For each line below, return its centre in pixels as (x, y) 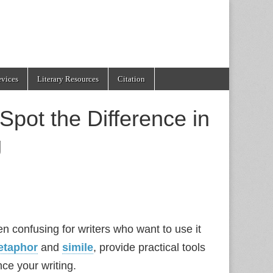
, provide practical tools (149, 247)
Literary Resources (68, 79)
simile (78, 247)
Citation (131, 79)
